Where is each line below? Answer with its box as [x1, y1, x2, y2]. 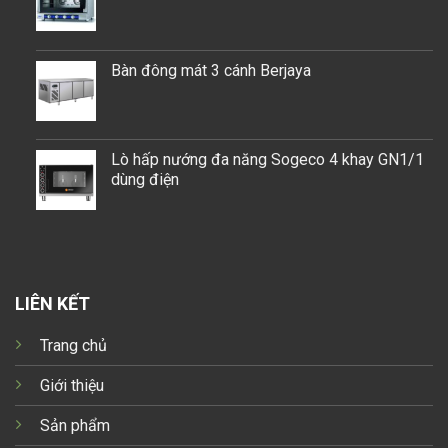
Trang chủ [39, 336, 107, 356]
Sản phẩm [39, 416, 110, 436]
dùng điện [110, 170, 179, 190]
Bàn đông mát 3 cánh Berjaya [110, 60, 311, 80]
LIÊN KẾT [14, 293, 90, 315]
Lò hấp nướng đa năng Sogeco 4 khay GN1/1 [110, 150, 424, 170]
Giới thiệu [39, 376, 104, 396]
